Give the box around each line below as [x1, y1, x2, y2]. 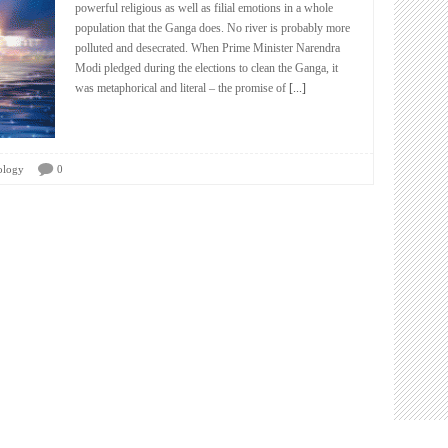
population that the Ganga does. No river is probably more [75, 21, 350, 35]
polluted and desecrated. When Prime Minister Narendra [75, 41, 340, 55]
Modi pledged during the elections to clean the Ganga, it [75, 61, 338, 75]
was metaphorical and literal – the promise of [75, 81, 286, 95]
